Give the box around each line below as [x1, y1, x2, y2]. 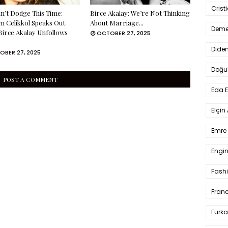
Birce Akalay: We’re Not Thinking [90, 9, 190, 17]
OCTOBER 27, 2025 [97, 29, 151, 37]
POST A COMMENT [3, 75, 58, 83]
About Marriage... [90, 18, 144, 27]
